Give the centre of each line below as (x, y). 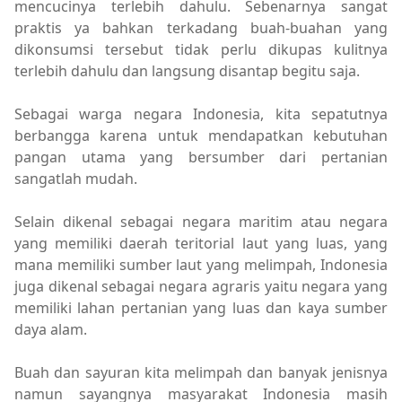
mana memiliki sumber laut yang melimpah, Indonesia (201, 265)
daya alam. (52, 330)
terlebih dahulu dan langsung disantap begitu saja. (191, 71)
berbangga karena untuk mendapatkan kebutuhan (201, 136)
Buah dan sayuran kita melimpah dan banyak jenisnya (201, 373)
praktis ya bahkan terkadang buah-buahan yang (201, 28)
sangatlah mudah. (78, 179)
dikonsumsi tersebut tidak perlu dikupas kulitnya (201, 50)
